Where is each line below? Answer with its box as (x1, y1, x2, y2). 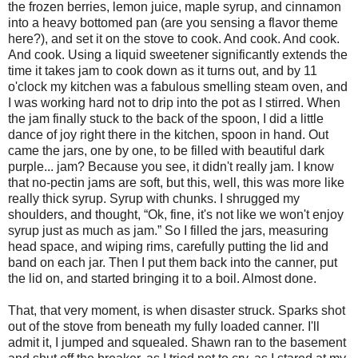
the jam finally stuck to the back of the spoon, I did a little (8, 111, 324, 125)
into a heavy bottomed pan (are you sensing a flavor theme (8, 15, 338, 30)
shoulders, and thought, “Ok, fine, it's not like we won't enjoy (8, 207, 344, 221)
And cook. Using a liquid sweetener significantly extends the (8, 47, 348, 62)
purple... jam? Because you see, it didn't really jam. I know (8, 159, 334, 173)
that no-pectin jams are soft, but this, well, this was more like (8, 175, 344, 189)
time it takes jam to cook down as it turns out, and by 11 (8, 63, 317, 78)
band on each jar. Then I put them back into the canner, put (8, 255, 337, 269)
